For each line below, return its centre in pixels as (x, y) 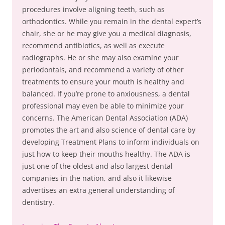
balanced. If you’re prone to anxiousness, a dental (106, 94)
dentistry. (38, 202)
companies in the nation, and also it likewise (97, 178)
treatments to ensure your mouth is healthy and (103, 82)
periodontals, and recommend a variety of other (103, 70)
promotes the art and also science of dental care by (109, 130)
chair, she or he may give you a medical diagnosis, (107, 33)
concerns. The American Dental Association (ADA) (105, 118)
